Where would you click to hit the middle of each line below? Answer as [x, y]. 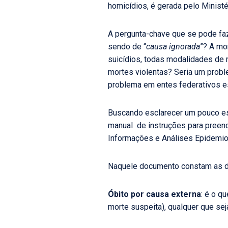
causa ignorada [173, 47]
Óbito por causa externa [154, 194]
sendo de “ [127, 47]
